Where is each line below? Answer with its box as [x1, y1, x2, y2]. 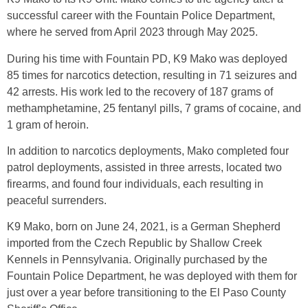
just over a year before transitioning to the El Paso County [7, 287, 286, 299]
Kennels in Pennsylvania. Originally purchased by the [7, 254, 267, 266]
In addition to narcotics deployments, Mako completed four [7, 144, 289, 157]
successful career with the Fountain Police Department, [7, 10, 275, 22]
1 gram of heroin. [7, 118, 89, 131]
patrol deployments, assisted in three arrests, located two [7, 161, 282, 173]
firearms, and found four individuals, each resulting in [7, 177, 263, 190]
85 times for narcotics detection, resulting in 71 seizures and [7, 69, 297, 81]
